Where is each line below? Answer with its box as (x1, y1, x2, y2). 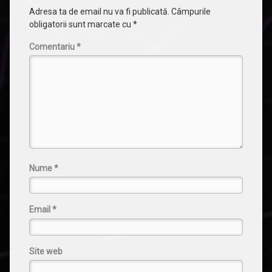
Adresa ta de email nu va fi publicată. (29, 7, 169, 16)
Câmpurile (171, 7, 211, 16)
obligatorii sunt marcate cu (29, 19, 133, 29)
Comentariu (29, 42, 76, 52)
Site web (29, 246, 63, 256)
